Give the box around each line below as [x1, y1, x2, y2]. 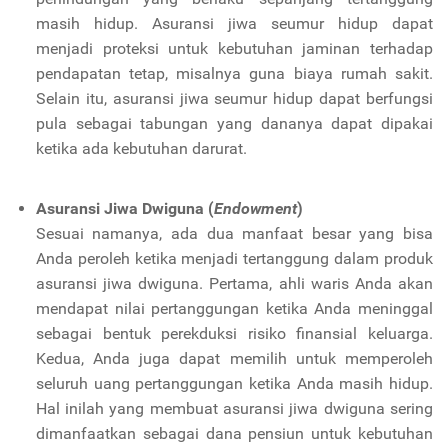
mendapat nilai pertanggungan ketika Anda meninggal [35, 298, 433, 318]
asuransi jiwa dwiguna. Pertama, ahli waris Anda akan [35, 273, 433, 293]
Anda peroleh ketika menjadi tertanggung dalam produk [35, 248, 433, 268]
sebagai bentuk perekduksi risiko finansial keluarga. [35, 323, 433, 343]
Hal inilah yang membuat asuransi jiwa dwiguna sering [35, 398, 433, 418]
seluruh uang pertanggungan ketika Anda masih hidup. [35, 373, 433, 393]
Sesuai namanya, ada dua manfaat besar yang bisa [35, 223, 433, 243]
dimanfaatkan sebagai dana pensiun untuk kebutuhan [35, 423, 433, 443]
